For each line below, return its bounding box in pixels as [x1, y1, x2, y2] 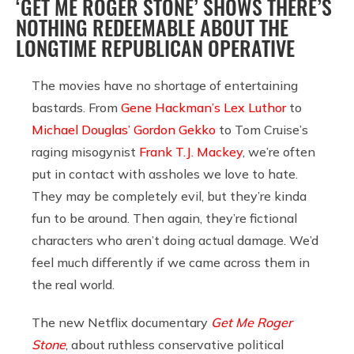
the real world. [32, 277, 115, 293]
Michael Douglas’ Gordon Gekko [32, 122, 216, 138]
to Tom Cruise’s [216, 122, 308, 138]
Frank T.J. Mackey [139, 144, 243, 160]
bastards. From [32, 100, 121, 116]
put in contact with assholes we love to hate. [32, 166, 298, 183]
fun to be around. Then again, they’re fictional [32, 210, 297, 227]
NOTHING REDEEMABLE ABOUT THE [16, 12, 288, 43]
